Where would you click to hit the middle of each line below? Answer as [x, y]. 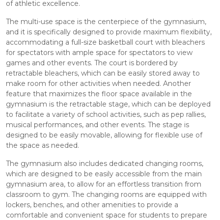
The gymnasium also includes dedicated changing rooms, [105, 164]
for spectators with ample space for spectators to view [99, 53]
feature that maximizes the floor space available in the [99, 94]
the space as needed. [42, 145]
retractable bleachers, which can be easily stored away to [103, 73]
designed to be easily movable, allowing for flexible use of [104, 135]
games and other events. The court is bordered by [92, 63]
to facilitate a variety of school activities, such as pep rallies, [106, 114]
